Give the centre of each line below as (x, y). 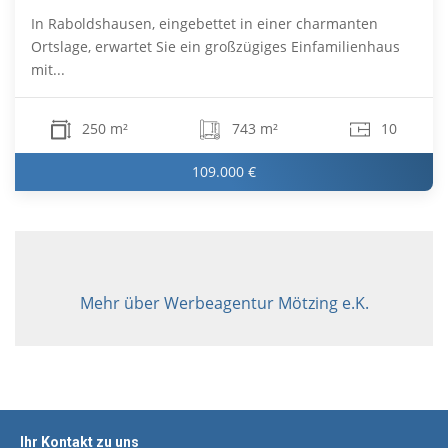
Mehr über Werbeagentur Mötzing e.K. (224, 302)
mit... (48, 70)
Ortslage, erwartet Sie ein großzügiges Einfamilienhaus (215, 47)
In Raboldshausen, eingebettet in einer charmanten (204, 24)
